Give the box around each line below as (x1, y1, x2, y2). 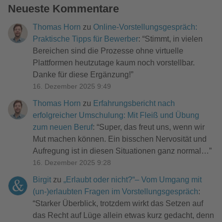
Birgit (33, 175, 51, 184)
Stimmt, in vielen (145, 34, 203, 43)
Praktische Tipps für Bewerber (33, 34, 138, 43)
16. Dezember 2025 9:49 (33, 82, 111, 90)
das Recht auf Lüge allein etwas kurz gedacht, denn (33, 211, 214, 220)
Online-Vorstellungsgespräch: (93, 22, 197, 31)
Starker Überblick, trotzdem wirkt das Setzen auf (35, 199, 203, 208)
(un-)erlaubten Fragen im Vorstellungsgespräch (33, 187, 198, 196)
